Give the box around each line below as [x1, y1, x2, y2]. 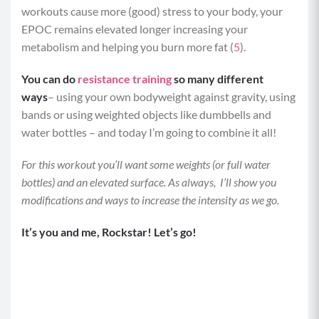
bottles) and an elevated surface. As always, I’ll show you [21, 175, 276, 189]
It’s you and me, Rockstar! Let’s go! [21, 225, 199, 239]
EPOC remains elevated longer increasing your [21, 22, 248, 36]
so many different [172, 72, 263, 85]
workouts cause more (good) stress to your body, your [21, 4, 283, 18]
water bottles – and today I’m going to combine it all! [21, 125, 276, 139]
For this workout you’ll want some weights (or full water [21, 157, 271, 171]
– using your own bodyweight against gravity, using [48, 90, 296, 103]
